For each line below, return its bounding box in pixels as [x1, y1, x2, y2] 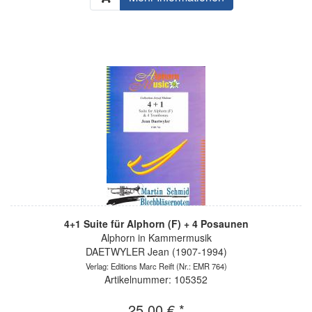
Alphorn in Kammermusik [100, 230, 212, 244]
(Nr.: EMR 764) [173, 260, 227, 272]
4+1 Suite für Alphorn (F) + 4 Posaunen [63, 216, 249, 231]
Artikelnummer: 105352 [104, 272, 208, 286]
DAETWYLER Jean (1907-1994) [85, 244, 227, 258]
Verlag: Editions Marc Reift [85, 260, 174, 272]
